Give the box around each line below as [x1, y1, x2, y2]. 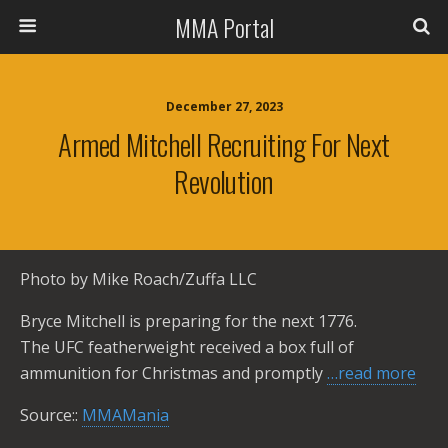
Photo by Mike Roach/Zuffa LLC [20, 268, 257, 290]
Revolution [174, 160, 274, 202]
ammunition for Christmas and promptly [20, 362, 327, 384]
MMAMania [82, 404, 169, 426]
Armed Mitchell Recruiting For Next [58, 123, 390, 165]
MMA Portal [174, 9, 274, 45]
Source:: [20, 404, 82, 426]
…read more [327, 362, 416, 384]
